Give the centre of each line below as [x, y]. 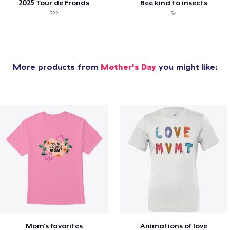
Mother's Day [128, 67]
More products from [56, 67]
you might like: [187, 67]
